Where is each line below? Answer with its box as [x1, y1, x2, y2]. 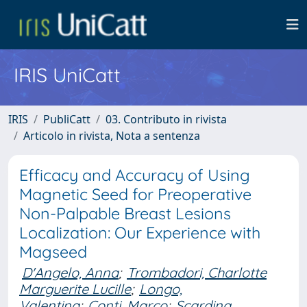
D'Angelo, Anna [22, 264, 119, 281]
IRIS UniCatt [14, 62, 121, 87]
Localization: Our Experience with [19, 223, 260, 243]
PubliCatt [43, 112, 90, 127]
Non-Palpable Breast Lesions [19, 204, 231, 223]
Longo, [139, 280, 182, 297]
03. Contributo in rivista [106, 112, 227, 127]
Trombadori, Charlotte [127, 264, 267, 281]
